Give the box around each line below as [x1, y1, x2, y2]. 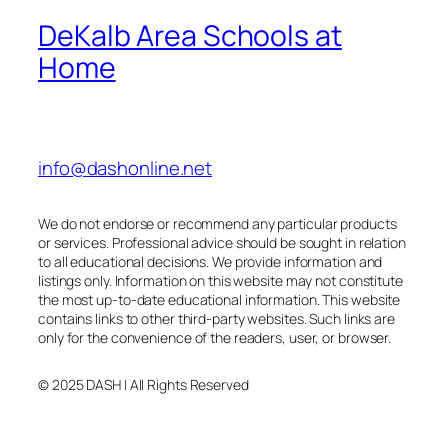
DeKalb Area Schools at [38, 16, 342, 56]
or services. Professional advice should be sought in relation [38, 232, 406, 252]
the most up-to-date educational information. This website [38, 289, 401, 309]
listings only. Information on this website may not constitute [38, 270, 403, 290]
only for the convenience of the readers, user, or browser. [38, 327, 392, 347]
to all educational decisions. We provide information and [38, 251, 383, 271]
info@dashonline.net [38, 155, 213, 182]
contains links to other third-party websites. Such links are [38, 308, 395, 328]
